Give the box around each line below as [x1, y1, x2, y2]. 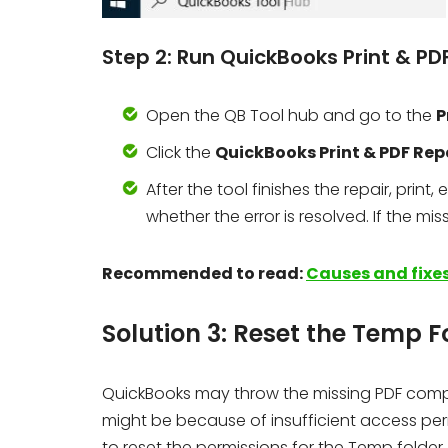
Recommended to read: [102, 262, 306, 286]
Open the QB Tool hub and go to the [146, 104, 436, 128]
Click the [146, 141, 215, 165]
